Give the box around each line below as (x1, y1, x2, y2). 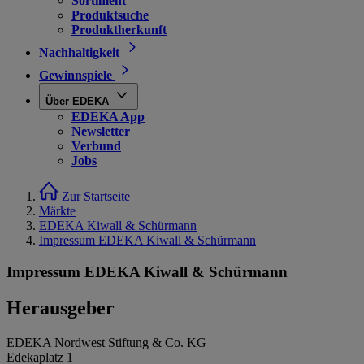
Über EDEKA (45, 95, 109, 107)
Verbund (71, 139, 121, 153)
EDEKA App (71, 110, 145, 123)
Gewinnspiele (39, 68, 112, 82)
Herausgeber (6, 297, 115, 318)
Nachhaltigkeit (39, 45, 119, 59)
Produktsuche (71, 8, 149, 22)
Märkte (39, 204, 76, 218)
